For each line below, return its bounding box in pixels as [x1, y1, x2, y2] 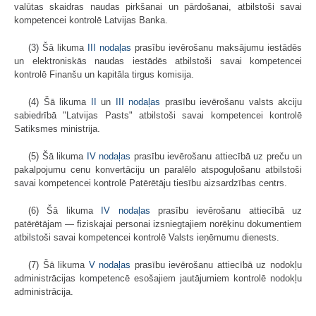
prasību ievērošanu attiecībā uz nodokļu [130, 259, 303, 270]
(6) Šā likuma [28, 205, 93, 216]
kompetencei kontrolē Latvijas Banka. [14, 14, 168, 25]
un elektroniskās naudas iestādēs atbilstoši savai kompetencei [14, 55, 302, 66]
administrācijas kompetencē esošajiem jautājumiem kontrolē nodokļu [14, 272, 302, 284]
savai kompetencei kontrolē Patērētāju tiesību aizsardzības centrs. [14, 177, 287, 188]
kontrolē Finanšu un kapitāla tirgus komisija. [14, 68, 194, 80]
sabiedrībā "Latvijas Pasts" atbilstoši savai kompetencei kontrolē [14, 109, 302, 121]
